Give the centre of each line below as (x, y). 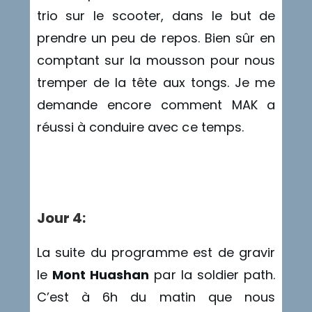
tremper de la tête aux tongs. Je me (156, 82)
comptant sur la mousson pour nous (156, 60)
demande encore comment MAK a (156, 104)
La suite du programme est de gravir (156, 253)
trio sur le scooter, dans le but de (156, 15)
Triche (56, 169)
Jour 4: (61, 218)
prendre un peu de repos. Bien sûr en (156, 38)
